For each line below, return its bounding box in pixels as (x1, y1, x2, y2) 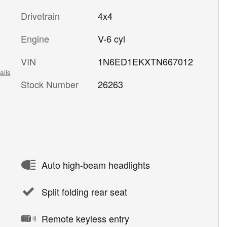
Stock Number (21, 77, 79, 91)
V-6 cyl (97, 31, 125, 45)
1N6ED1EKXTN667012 (97, 54, 193, 68)
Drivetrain (21, 9, 60, 22)
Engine (21, 31, 49, 45)
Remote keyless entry (42, 212, 129, 225)
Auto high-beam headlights (42, 158, 150, 171)
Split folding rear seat (42, 185, 127, 198)
